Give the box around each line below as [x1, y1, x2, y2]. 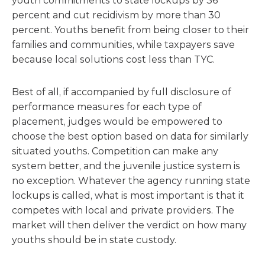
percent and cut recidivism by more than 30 [12, 9, 221, 21]
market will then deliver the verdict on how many [12, 219, 247, 231]
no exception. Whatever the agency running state [12, 175, 250, 186]
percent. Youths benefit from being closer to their [12, 24, 249, 35]
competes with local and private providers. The [12, 205, 234, 216]
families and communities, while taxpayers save [12, 39, 235, 50]
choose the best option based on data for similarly [12, 131, 248, 142]
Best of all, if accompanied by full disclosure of [12, 86, 231, 98]
